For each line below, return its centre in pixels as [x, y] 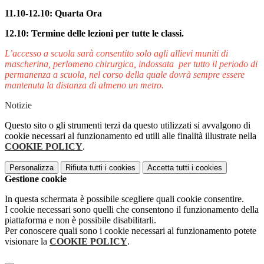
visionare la [27, 242]
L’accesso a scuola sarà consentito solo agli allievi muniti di [116, 54]
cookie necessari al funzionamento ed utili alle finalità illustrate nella [131, 136]
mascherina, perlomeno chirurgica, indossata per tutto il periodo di [131, 64]
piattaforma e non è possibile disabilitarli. [80, 220]
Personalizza [32, 168]
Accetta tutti [168, 168]
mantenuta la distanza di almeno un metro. [84, 85]
